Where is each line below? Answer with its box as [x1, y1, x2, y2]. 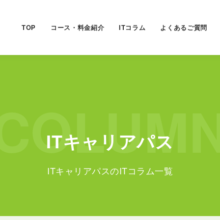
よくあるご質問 [160, 23, 207, 32]
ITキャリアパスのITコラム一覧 [47, 164, 173, 177]
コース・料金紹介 [50, 23, 105, 32]
